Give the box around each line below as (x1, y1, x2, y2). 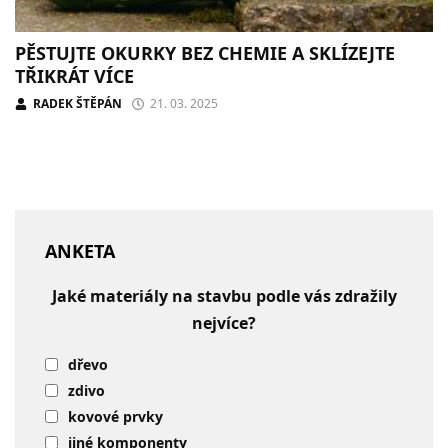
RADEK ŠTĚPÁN (33, 94, 122, 112)
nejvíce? (192, 311, 256, 334)
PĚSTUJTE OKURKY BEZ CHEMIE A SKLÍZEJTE (15, 40, 395, 65)
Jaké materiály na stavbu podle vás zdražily (51, 284, 397, 307)
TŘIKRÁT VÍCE (15, 63, 134, 88)
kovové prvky (68, 406, 163, 426)
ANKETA (45, 238, 115, 263)
